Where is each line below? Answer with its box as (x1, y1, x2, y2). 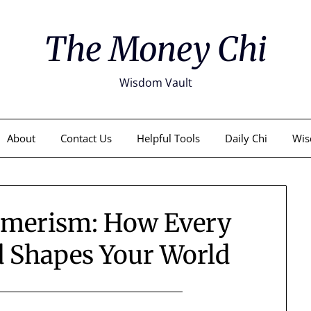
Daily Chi (224, 131, 267, 145)
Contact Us (60, 131, 112, 145)
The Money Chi (44, 28, 267, 70)
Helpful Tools (136, 131, 200, 145)
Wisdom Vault (119, 75, 192, 90)
